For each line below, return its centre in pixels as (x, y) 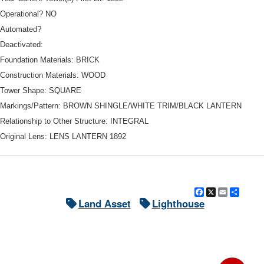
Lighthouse (178, 203)
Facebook (226, 192)
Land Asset (104, 203)
